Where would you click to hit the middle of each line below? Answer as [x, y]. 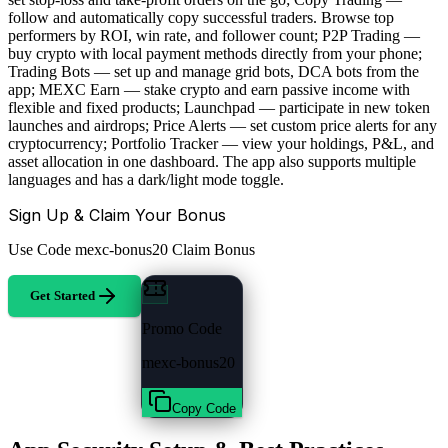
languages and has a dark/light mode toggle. [146, 179]
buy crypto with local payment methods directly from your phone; [215, 53]
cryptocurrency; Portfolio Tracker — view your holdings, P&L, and [221, 143]
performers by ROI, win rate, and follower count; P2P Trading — [214, 35]
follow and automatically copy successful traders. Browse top [201, 17]
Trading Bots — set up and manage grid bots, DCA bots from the [213, 71]
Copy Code [204, 408]
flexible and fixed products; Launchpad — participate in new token [219, 107]
